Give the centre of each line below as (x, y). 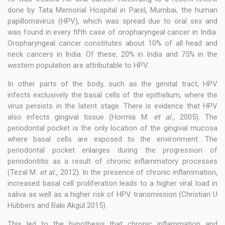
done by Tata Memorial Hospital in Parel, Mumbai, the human (113, 10)
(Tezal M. (24, 173)
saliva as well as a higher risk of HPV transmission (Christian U (113, 195)
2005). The (196, 117)
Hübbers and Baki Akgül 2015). (57, 206)
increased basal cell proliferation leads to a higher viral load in (113, 184)
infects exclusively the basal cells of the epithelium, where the (113, 95)
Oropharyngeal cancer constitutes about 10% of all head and (113, 43)
